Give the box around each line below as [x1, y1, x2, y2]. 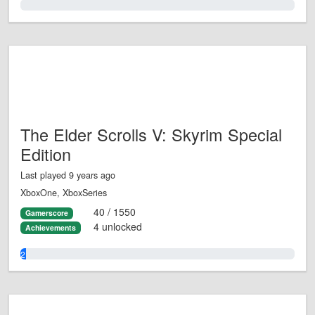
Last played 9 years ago [20, 169, 115, 182]
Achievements [25, 221, 76, 233]
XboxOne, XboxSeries [20, 186, 107, 200]
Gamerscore [25, 207, 68, 219]
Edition [20, 142, 71, 167]
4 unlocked [93, 219, 142, 233]
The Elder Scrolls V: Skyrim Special [20, 122, 282, 147]
